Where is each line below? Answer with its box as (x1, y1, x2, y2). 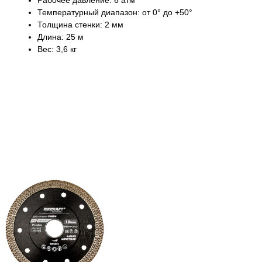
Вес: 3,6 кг (37, 44, 77, 54)
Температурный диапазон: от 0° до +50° (37, 8, 192, 18)
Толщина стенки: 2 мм (37, 20, 123, 30)
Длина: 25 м (37, 32, 84, 42)
